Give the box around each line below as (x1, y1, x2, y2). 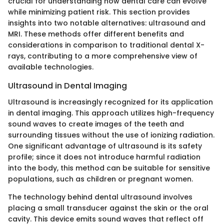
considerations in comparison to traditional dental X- (8, 40, 204, 50)
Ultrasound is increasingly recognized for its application (8, 96, 213, 107)
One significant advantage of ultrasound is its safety (8, 140, 202, 151)
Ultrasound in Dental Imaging (8, 80, 127, 92)
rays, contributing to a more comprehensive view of (8, 51, 197, 61)
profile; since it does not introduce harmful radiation (8, 151, 200, 162)
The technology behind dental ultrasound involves (8, 191, 192, 202)
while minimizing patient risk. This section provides (8, 7, 190, 17)
